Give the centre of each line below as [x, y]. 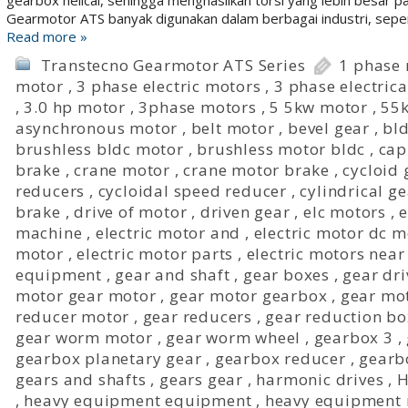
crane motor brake [256, 170]
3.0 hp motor [75, 107]
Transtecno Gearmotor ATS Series [173, 65]
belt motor [233, 128]
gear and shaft [173, 275]
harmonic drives [320, 379]
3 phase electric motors [169, 86]
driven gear [245, 212]
